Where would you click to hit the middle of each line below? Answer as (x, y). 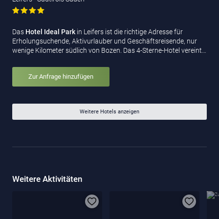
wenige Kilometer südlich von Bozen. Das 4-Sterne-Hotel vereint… (109, 51)
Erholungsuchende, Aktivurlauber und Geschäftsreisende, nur (105, 41)
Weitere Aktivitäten (47, 179)
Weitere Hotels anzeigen (109, 111)
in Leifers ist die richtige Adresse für (129, 32)
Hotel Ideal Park (50, 32)
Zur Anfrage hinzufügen (61, 77)
